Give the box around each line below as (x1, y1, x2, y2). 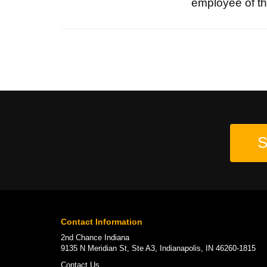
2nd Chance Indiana (61, 232, 129, 242)
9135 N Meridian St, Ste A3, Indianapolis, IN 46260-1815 (61, 243, 256, 253)
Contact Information (61, 216, 142, 226)
